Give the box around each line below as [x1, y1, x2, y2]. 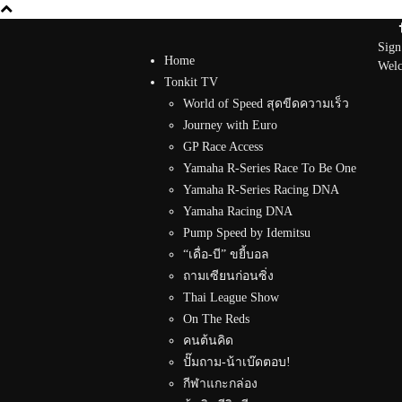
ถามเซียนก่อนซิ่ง [183, 269, 274, 283]
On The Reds [183, 312, 249, 326]
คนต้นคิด [183, 334, 233, 347]
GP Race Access [183, 140, 263, 153]
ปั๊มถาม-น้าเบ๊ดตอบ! [183, 355, 291, 369]
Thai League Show [183, 291, 279, 304]
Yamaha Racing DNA [183, 205, 293, 218]
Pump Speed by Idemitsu [183, 226, 310, 240]
